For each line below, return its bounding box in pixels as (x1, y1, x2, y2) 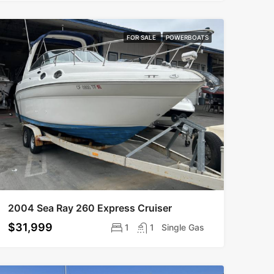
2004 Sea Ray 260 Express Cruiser (7, 202, 172, 214)
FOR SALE (126, 33, 158, 41)
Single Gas (161, 222, 204, 232)
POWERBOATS (165, 33, 209, 41)
